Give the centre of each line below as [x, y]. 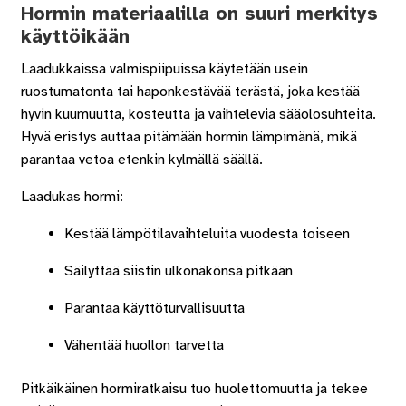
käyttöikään [75, 36]
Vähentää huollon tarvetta [144, 345]
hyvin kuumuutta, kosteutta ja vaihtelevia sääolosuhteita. [198, 114]
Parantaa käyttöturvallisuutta [154, 308]
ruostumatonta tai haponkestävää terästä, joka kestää [190, 91]
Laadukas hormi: [72, 196]
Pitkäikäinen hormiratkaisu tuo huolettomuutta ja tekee [194, 388]
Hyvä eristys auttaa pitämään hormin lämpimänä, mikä [188, 136]
